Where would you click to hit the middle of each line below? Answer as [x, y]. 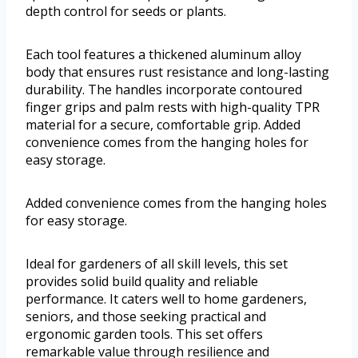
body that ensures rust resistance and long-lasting [177, 72]
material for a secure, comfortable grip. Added [163, 124]
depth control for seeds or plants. [126, 11]
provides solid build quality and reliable [142, 281]
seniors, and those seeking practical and [146, 316]
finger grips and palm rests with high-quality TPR [173, 107]
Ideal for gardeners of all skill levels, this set [157, 263]
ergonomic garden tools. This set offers [144, 334]
